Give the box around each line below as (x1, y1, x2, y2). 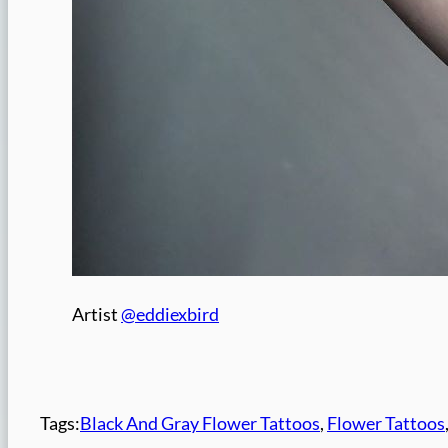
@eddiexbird (121, 304, 219, 326)
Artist (72, 304, 121, 326)
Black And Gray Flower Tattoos (80, 413, 320, 435)
